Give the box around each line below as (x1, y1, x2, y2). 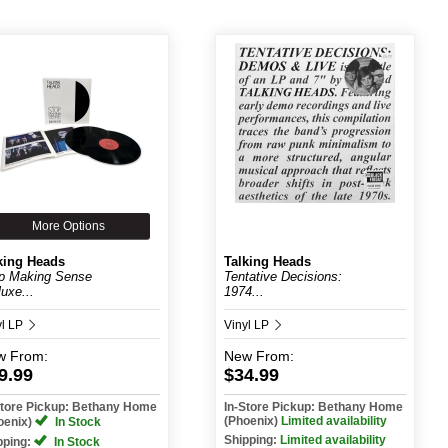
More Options (32, 219, 106, 233)
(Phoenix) (223, 414, 281, 428)
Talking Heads (223, 254, 311, 269)
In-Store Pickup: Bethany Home (223, 400, 403, 414)
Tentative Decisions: (223, 269, 342, 284)
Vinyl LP (223, 318, 272, 332)
